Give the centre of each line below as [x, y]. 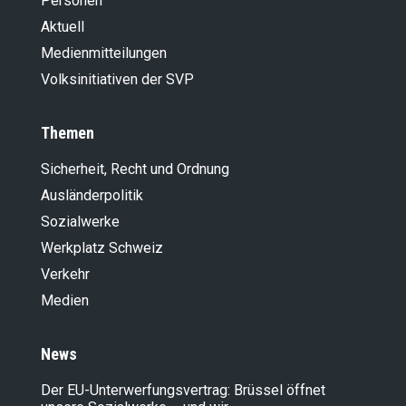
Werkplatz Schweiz [102, 248]
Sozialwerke [80, 222]
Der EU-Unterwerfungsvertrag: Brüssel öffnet [183, 391]
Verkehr [65, 275]
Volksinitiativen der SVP [117, 80]
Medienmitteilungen [104, 53]
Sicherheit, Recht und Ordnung [135, 169]
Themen [68, 133]
